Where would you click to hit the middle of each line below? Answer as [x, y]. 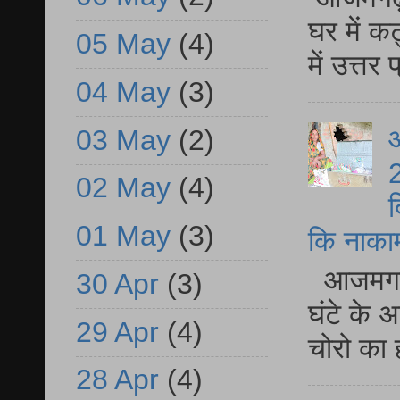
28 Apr [117, 380]
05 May [123, 44]
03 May [123, 140]
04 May [123, 92]
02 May [123, 188]
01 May [123, 236]
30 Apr [117, 283]
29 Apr [117, 332]
